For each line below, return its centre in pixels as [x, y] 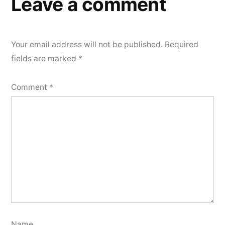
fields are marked [45, 58]
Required [182, 44]
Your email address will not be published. [87, 44]
